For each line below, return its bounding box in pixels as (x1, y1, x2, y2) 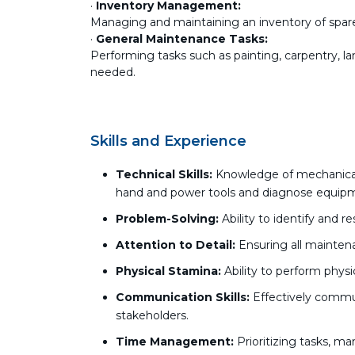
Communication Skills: (116, 290, 250, 304)
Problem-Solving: (116, 212, 219, 226)
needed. (90, 65, 136, 79)
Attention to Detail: (116, 238, 235, 252)
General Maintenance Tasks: (96, 32, 268, 46)
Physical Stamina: (116, 264, 221, 278)
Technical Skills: (116, 167, 212, 181)
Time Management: (116, 334, 234, 349)
